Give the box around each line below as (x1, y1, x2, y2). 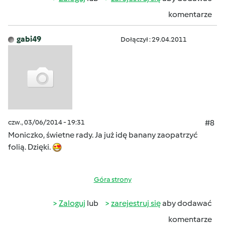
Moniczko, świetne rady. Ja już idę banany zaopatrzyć (8, 130, 198, 140)
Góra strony (93, 175, 132, 184)
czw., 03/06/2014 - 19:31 (8, 118, 85, 127)
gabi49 (17, 34, 41, 44)
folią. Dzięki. (8, 142, 52, 152)
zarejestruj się (111, 198, 161, 208)
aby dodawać (161, 198, 212, 208)
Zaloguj (59, 198, 85, 208)
